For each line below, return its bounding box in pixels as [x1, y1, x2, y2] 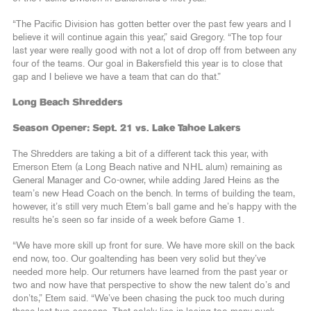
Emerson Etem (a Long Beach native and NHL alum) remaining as [12, 162, 283, 172]
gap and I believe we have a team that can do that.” [12, 72, 221, 82]
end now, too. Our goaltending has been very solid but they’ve [12, 253, 266, 264]
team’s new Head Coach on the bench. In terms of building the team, [12, 188, 295, 199]
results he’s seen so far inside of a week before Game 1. [12, 215, 247, 225]
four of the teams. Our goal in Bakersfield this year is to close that [12, 58, 283, 69]
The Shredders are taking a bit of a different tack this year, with [12, 149, 268, 159]
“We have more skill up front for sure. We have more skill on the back [12, 240, 294, 251]
